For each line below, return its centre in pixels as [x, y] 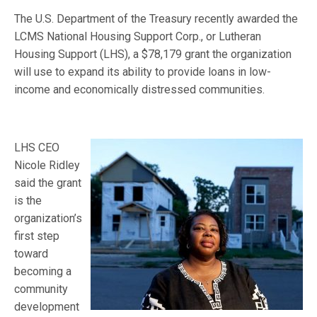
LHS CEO [37, 148]
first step [37, 236]
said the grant [48, 183]
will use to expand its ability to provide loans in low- [143, 72]
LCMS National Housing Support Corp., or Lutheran [138, 36]
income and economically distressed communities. [140, 90]
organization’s [48, 218]
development [47, 307]
